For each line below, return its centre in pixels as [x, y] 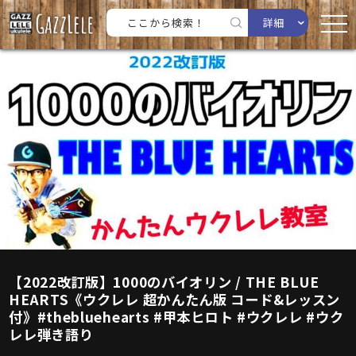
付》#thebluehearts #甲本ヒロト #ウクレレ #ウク [176, 317]
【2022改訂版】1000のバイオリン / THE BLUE [164, 282]
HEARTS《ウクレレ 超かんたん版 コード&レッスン [175, 299]
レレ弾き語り [51, 334]
